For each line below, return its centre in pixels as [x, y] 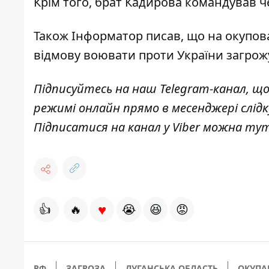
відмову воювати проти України [128, 55]
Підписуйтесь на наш [97, 88]
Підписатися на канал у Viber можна [139, 127]
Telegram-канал [203, 88]
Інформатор [107, 35]
